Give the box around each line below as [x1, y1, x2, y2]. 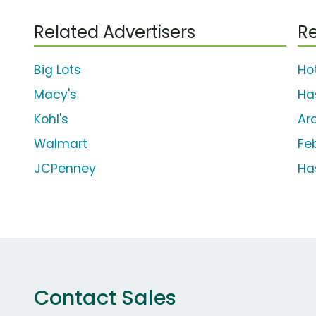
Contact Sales [34, 284, 176, 312]
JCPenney [34, 160, 96, 178]
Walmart [34, 135, 87, 153]
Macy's [34, 86, 77, 104]
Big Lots [34, 61, 81, 79]
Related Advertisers [34, 20, 195, 44]
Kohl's [34, 111, 68, 128]
